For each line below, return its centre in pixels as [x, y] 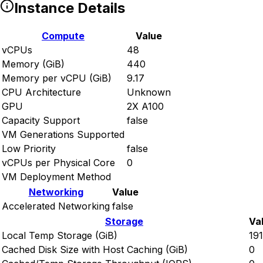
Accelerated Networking [56, 206]
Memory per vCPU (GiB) [57, 78]
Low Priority [29, 149]
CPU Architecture [41, 92]
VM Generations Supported [63, 135]
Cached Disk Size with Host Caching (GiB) [95, 250]
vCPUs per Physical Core [58, 163]
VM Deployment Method [56, 177]
